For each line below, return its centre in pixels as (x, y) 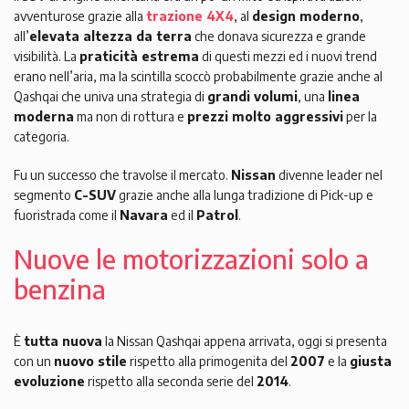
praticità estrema (139, 57)
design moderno (306, 16)
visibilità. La (47, 57)
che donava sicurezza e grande (279, 37)
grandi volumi (252, 97)
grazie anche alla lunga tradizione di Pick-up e (245, 195)
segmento (44, 195)
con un (34, 362)
